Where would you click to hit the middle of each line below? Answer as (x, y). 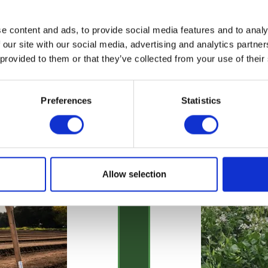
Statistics (201, 100)
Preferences (66, 100)
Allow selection (134, 174)
